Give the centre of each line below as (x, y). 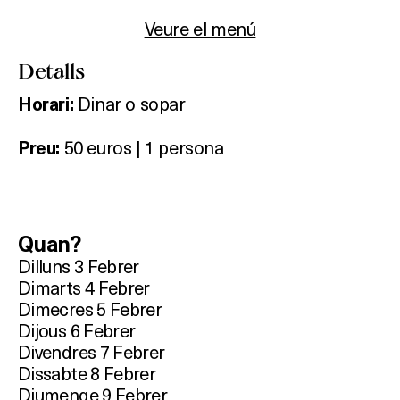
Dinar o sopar (129, 104)
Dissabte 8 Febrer (87, 373)
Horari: (46, 105)
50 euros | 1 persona (144, 147)
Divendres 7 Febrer (92, 352)
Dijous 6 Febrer (77, 330)
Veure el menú (200, 29)
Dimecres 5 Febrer (90, 309)
